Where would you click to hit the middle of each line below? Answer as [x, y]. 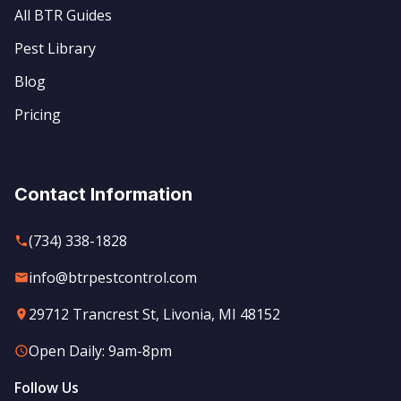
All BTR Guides [63, 15]
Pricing [38, 115]
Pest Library [55, 48]
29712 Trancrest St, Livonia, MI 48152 [154, 314]
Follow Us [47, 388]
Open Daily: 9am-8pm [100, 351]
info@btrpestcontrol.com [113, 277]
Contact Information [103, 194]
